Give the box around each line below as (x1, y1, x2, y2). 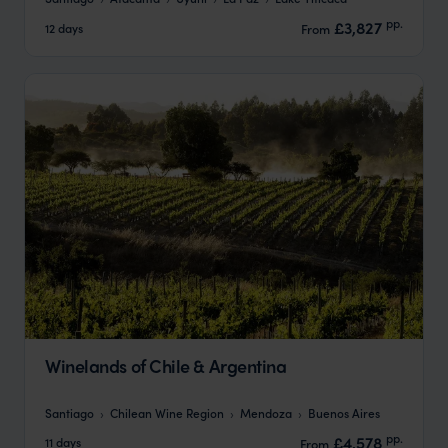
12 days (45, 18, 83, 36)
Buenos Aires (308, 403, 380, 421)
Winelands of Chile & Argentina (45, 353, 287, 379)
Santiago (45, 403, 94, 421)
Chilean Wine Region (110, 403, 224, 421)
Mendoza (240, 403, 292, 421)
